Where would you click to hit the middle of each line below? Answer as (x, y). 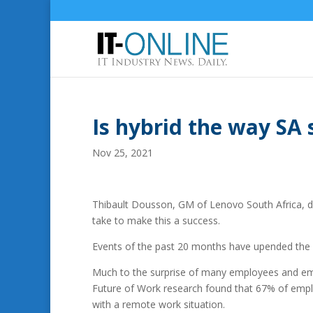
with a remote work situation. (159, 304)
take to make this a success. (156, 220)
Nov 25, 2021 (123, 153)
